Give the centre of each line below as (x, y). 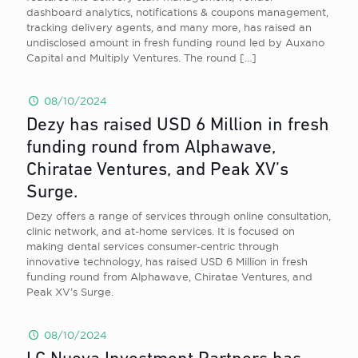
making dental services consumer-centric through (153, 246)
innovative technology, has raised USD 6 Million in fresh (167, 261)
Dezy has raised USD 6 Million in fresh (178, 126)
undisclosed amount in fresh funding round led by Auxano (175, 42)
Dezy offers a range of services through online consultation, (179, 216)
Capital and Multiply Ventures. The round (131, 58)
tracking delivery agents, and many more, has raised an (169, 27)
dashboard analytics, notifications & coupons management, (177, 12)
